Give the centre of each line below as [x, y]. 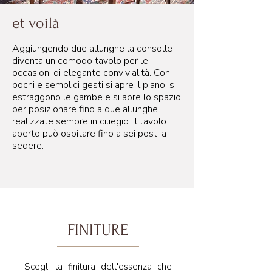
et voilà [36, 23]
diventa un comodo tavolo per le [80, 61]
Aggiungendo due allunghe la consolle [92, 49]
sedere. [28, 146]
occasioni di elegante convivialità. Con [91, 73]
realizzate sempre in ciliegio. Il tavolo [89, 121]
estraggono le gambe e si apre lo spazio [97, 97]
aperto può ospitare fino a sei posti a [89, 134]
